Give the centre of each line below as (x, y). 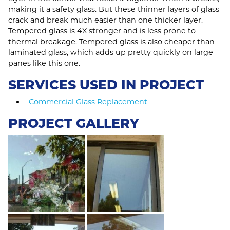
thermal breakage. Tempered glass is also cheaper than (111, 41)
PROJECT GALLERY (73, 123)
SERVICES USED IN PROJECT (106, 84)
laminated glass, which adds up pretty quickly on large (111, 52)
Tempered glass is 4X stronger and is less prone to (102, 31)
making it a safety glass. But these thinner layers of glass (114, 9)
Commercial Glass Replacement (88, 101)
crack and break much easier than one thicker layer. (106, 20)
